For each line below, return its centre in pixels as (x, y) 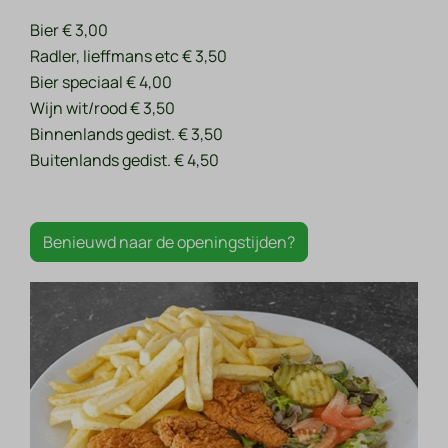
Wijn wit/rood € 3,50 (103, 108)
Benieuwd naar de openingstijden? (169, 242)
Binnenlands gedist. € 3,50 (127, 134)
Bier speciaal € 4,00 (101, 82)
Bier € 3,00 (69, 30)
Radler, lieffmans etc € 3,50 (129, 56)
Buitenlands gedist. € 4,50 (125, 160)
